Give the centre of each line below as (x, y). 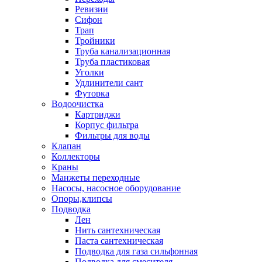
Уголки (89, 72)
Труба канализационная (123, 51)
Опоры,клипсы (82, 198)
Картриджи (98, 114)
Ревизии (92, 9)
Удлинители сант (109, 82)
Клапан (66, 146)
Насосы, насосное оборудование (116, 188)
